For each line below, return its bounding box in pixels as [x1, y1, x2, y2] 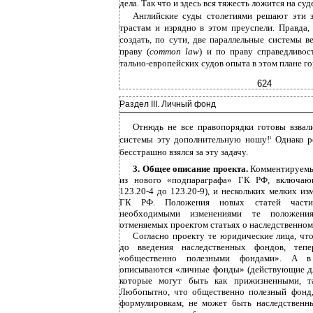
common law [150, 46, 200, 57]
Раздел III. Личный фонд [119, 99, 216, 109]
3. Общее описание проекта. [133, 163, 250, 174]
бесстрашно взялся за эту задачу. [119, 147, 248, 157]
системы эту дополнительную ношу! [119, 134, 270, 145]
